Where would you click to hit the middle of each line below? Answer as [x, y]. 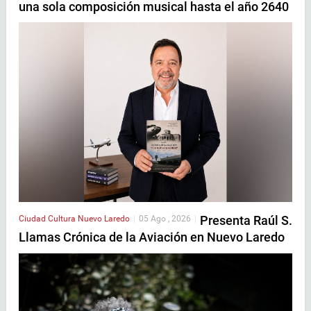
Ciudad [33, 219]
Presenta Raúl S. [246, 221]
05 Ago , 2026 [165, 219]
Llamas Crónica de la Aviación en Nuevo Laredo [152, 237]
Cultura [63, 219]
